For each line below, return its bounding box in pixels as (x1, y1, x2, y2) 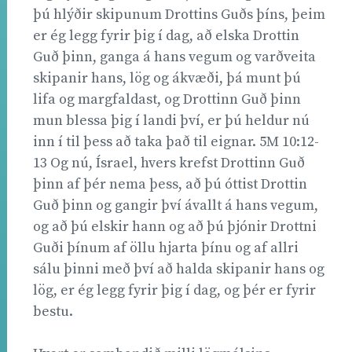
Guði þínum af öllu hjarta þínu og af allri (33, 238, 299, 257)
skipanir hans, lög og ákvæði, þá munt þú (33, 68, 301, 87)
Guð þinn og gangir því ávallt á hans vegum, (33, 196, 318, 214)
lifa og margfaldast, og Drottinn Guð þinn (33, 90, 301, 108)
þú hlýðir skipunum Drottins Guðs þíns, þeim (33, 5, 325, 24)
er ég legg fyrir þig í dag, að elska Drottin (33, 26, 299, 45)
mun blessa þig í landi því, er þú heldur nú (33, 111, 310, 130)
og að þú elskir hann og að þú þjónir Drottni (33, 217, 317, 236)
